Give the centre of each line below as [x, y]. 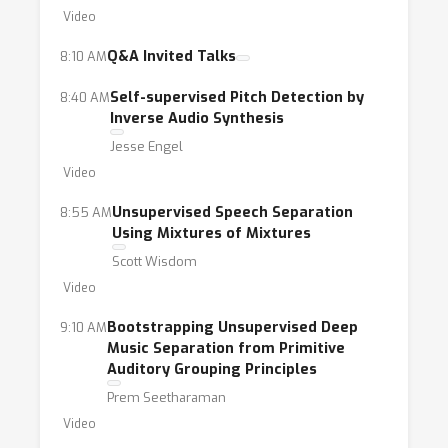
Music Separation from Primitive [226, 348]
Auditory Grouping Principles [212, 369]
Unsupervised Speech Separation [232, 212]
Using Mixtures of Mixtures [211, 233]
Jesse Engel [146, 146]
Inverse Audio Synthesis [197, 118]
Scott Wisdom [154, 261]
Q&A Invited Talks [171, 56]
